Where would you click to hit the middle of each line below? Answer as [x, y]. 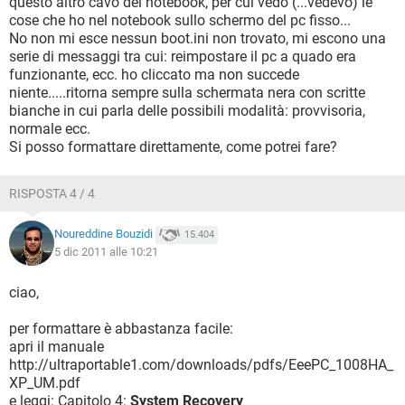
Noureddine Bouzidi [104, 234]
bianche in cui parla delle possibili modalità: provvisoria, [187, 111]
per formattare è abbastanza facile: [121, 329]
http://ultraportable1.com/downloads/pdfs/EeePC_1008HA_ [201, 365]
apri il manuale [57, 347]
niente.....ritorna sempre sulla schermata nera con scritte [187, 93]
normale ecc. [50, 129]
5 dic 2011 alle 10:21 [106, 252]
